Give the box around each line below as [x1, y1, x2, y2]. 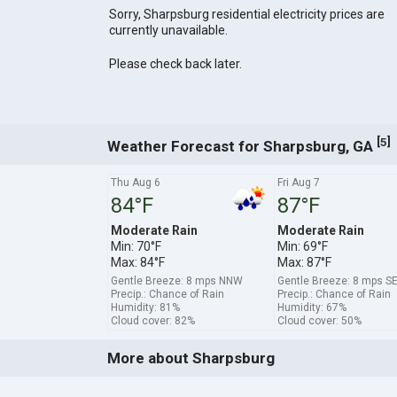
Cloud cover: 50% [276, 314, 362, 327]
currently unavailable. [108, 23, 228, 38]
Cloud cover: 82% [110, 314, 195, 327]
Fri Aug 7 [276, 175, 320, 189]
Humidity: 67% [276, 300, 346, 314]
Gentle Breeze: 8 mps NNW [110, 274, 243, 287]
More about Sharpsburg [106, 349, 275, 368]
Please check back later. [108, 57, 242, 72]
